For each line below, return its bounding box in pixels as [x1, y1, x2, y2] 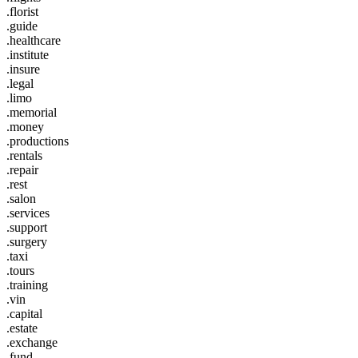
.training [6, 277, 48, 292]
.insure [6, 62, 40, 76]
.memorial [6, 105, 57, 119]
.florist [6, 4, 38, 18]
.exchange [6, 335, 58, 349]
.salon [6, 191, 36, 205]
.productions [6, 133, 69, 148]
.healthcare [6, 33, 61, 47]
